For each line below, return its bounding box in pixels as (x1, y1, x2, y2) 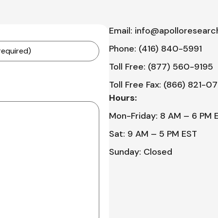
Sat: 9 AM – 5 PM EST (109, 128, 197, 140)
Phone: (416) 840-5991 (109, 43, 202, 54)
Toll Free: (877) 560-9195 (109, 61, 213, 73)
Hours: (109, 92, 137, 104)
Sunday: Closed (109, 146, 172, 158)
